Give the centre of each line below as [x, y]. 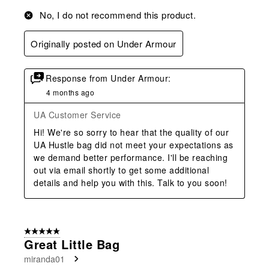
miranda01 [44, 258]
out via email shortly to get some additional [121, 170]
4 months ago [70, 92]
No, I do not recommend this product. [118, 14]
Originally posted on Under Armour [104, 43]
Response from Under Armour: [108, 78]
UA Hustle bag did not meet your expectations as [134, 144]
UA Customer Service [77, 114]
